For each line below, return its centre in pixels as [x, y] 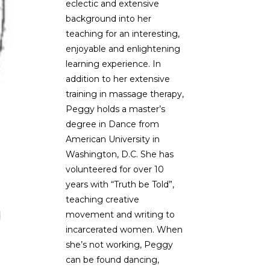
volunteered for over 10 [115, 169]
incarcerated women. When [124, 229]
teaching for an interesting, [122, 33]
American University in [112, 139]
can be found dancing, [112, 259]
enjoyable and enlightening [123, 49]
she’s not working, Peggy [119, 244]
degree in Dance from [112, 124]
